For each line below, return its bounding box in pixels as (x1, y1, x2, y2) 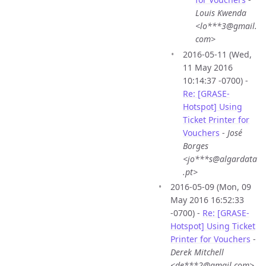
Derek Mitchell (170, 246, 224, 258)
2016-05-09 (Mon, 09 (170, 181, 251, 193)
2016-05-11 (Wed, (183, 48, 252, 60)
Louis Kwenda (195, 7, 246, 19)
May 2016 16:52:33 (170, 194, 244, 206)
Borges (183, 140, 208, 151)
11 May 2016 (183, 61, 233, 73)
